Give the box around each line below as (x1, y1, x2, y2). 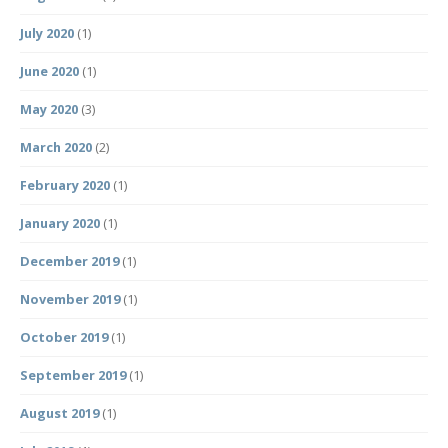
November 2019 (20, 290, 120, 309)
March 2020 (20, 138, 92, 157)
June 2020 (20, 62, 79, 81)
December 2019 (20, 252, 119, 271)
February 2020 (20, 176, 110, 195)
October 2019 (20, 328, 108, 347)
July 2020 (20, 24, 74, 43)
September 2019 (20, 366, 126, 385)
